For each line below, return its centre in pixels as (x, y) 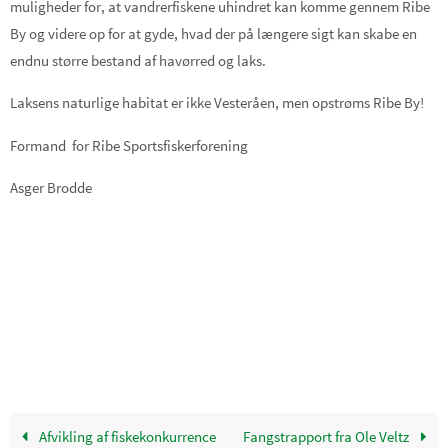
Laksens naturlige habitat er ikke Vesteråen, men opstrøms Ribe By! (217, 103)
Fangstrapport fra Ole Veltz (328, 436)
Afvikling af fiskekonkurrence (125, 436)
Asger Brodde (51, 187)
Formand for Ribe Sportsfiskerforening (129, 145)
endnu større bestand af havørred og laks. (138, 60)
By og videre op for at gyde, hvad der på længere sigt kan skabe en (213, 33)
